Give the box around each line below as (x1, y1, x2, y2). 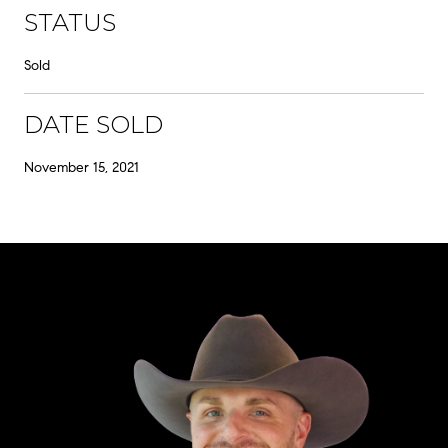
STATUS (24, 7, 116, 37)
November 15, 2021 (24, 158, 139, 176)
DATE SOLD (24, 109, 163, 139)
